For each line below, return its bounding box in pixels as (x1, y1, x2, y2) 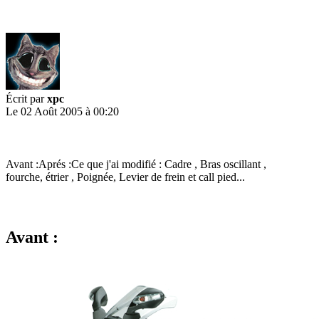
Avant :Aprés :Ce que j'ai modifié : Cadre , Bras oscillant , (6, 158, 266, 171)
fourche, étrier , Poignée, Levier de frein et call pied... (6, 171, 245, 184)
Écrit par (6, 93, 47, 105)
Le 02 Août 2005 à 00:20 (6, 105, 119, 118)
